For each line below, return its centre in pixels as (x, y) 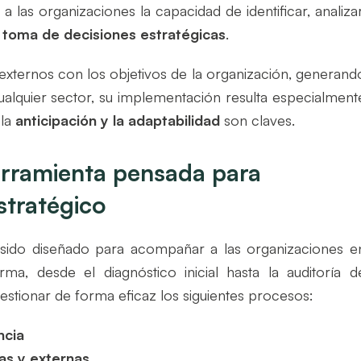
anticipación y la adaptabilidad (118, 120)
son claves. (258, 120)
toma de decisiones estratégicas (114, 33)
